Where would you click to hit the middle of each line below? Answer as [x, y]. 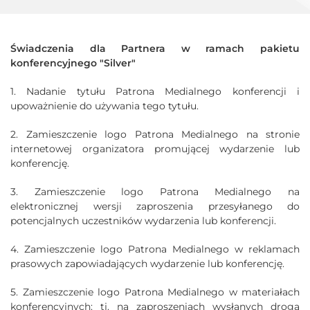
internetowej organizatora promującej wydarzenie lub [155, 149]
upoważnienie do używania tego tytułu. [104, 106]
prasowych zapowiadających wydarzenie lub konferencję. [147, 264]
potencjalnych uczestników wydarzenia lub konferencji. [143, 221]
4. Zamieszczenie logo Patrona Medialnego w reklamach [155, 249]
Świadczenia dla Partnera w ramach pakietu [155, 48]
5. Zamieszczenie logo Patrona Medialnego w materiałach [155, 292]
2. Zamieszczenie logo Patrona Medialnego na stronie [155, 134]
